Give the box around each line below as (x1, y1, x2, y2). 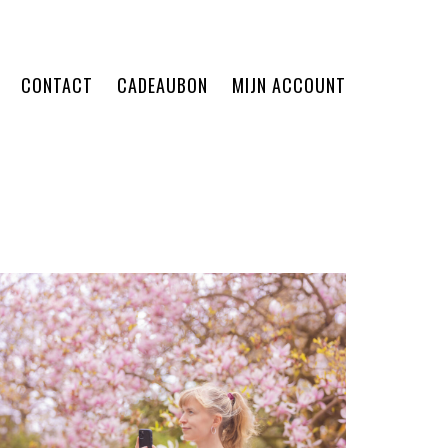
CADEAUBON (117, 72, 208, 98)
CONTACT (21, 72, 93, 98)
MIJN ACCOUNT (232, 72, 346, 98)
